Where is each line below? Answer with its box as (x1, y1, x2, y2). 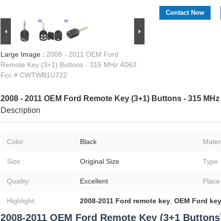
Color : (7, 138, 28, 146)
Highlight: (7, 197, 36, 205)
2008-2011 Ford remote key (80, 197, 170, 205)
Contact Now (166, 9, 204, 17)
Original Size (80, 157, 119, 166)
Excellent (80, 177, 108, 185)
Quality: (7, 177, 31, 185)
